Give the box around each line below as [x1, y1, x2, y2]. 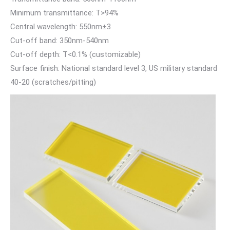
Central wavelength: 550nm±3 [10, 22, 111, 31]
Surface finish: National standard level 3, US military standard [10, 63, 217, 73]
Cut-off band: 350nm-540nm [10, 35, 109, 45]
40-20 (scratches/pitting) [10, 77, 96, 87]
